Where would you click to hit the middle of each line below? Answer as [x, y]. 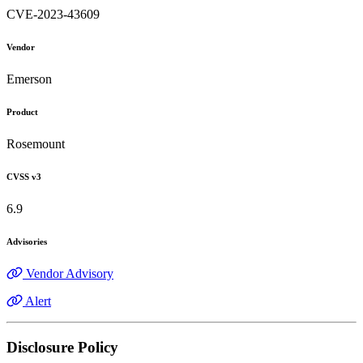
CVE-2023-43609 [53, 15]
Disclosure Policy [62, 347]
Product [22, 112]
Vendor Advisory [70, 273]
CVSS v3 [24, 176]
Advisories [27, 241]
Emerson [29, 79]
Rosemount [36, 143]
